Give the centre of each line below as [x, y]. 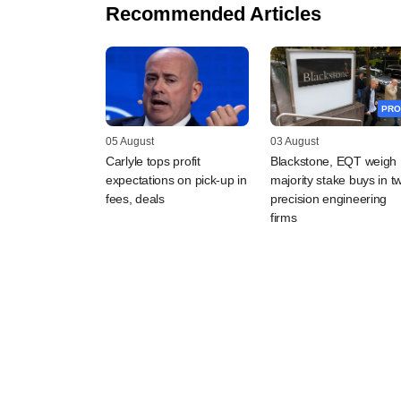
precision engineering [329, 199]
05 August [130, 142]
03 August [294, 142]
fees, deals [135, 199]
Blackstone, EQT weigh [334, 162]
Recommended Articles [213, 13]
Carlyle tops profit [153, 162]
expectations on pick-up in [176, 180]
